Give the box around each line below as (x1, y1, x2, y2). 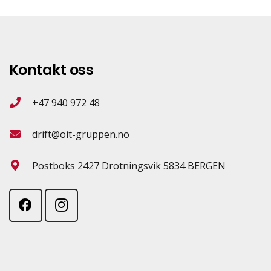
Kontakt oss (8, 59, 94, 80)
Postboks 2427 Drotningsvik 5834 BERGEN (32, 158, 226, 172)
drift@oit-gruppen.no (32, 127, 130, 141)
